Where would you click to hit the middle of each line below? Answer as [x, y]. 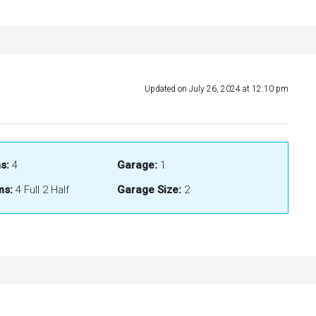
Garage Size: [150, 190]
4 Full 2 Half [41, 190]
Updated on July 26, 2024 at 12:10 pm [217, 89]
